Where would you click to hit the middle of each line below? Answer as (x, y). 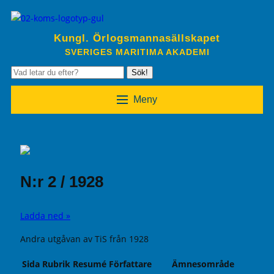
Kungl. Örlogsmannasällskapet (137, 38)
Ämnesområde (203, 264)
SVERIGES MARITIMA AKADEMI (137, 52)
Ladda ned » (45, 216)
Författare (130, 264)
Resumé (90, 264)
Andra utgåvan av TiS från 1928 (84, 239)
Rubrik (56, 264)
